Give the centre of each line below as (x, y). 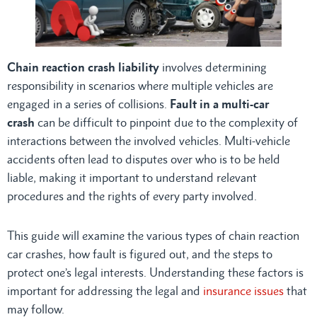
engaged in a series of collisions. (88, 104)
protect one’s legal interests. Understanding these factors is (155, 272)
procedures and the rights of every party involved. (132, 196)
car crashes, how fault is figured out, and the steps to (140, 254)
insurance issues (243, 290)
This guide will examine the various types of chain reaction (153, 235)
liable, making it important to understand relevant (132, 177)
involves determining (213, 67)
